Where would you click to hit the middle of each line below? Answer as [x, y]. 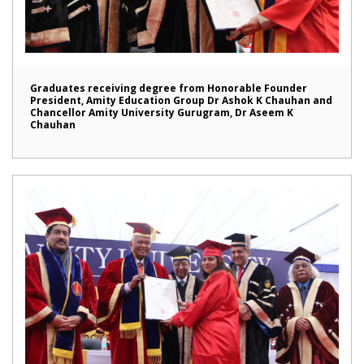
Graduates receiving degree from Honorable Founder [169, 89]
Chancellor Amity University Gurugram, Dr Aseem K [162, 113]
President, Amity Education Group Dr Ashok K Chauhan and [181, 101]
